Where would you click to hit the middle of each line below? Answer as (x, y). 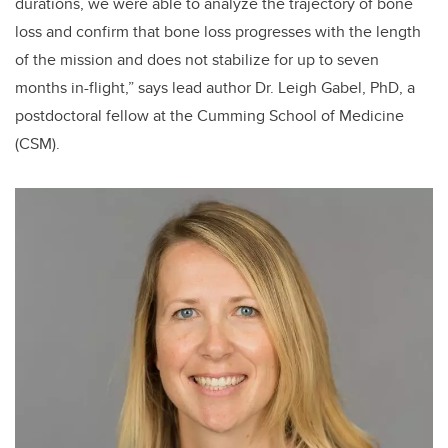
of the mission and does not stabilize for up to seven (197, 60)
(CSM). (37, 144)
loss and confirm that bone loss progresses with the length (218, 32)
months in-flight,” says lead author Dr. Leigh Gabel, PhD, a (215, 88)
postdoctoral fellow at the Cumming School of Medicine (209, 116)
